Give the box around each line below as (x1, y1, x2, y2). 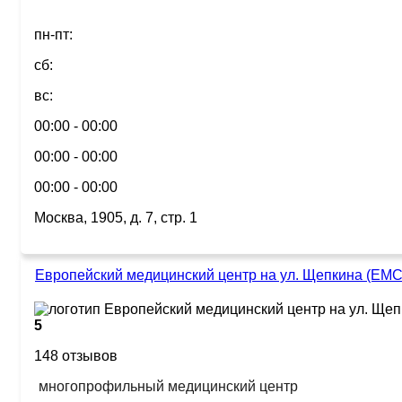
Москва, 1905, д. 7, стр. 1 (34, 210, 197, 225)
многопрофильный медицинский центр (39, 379, 298, 394)
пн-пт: (34, 27, 73, 42)
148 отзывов (34, 348, 118, 363)
